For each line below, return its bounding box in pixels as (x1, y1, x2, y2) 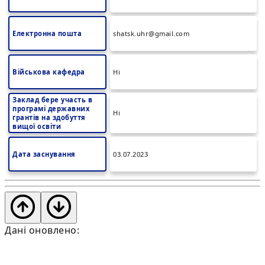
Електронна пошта (12, 29, 82, 38)
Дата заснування (12, 150, 76, 159)
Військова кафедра (12, 67, 85, 76)
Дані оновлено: (5, 224, 79, 237)
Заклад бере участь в (12, 95, 92, 104)
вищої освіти (12, 122, 61, 131)
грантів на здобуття (12, 113, 86, 122)
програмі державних (12, 104, 89, 113)
